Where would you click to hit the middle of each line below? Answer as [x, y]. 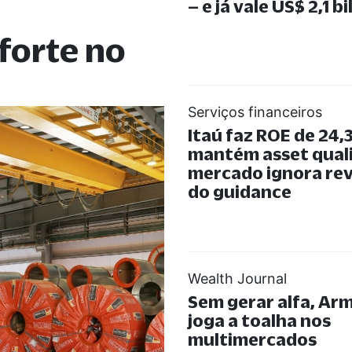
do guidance [240, 192]
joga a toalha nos [259, 321]
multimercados [252, 339]
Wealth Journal [237, 279]
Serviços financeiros [255, 112]
